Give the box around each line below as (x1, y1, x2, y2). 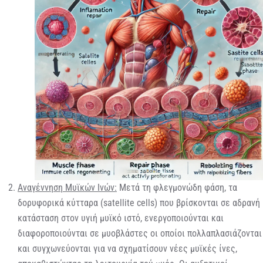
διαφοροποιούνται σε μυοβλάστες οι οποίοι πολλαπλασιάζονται (18, 227, 262, 239)
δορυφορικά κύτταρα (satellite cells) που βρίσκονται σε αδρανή (18, 197, 260, 208)
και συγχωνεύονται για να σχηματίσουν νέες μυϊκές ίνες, (18, 242, 237, 254)
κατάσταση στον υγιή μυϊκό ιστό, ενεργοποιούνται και (18, 212, 224, 224)
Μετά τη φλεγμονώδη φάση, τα (117, 181, 237, 193)
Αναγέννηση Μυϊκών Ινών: (18, 181, 117, 193)
